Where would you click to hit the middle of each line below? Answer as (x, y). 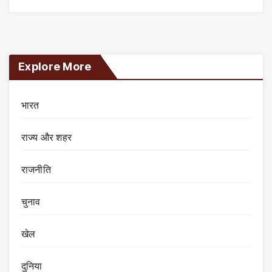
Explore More (55, 66)
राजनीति (36, 169)
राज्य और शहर (46, 137)
